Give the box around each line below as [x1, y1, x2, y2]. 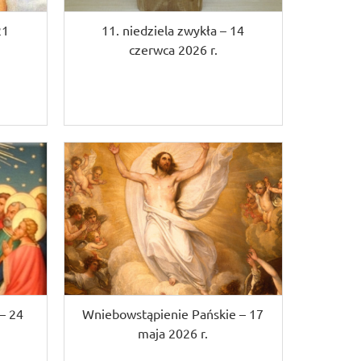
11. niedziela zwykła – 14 [102, 21, 245, 38]
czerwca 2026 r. [128, 40, 218, 57]
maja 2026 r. [138, 325, 209, 342]
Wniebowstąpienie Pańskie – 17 [82, 305, 264, 322]
